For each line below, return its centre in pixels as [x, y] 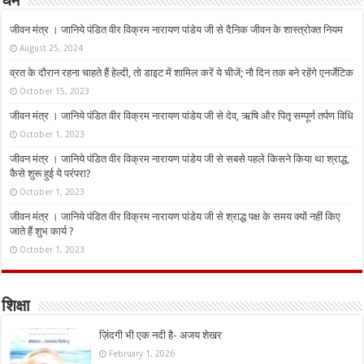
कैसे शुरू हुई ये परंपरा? [51, 174]
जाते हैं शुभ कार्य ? [42, 232]
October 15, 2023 [55, 91]
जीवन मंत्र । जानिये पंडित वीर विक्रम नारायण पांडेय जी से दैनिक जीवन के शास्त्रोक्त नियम [177, 30]
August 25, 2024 [52, 48]
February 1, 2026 [142, 354]
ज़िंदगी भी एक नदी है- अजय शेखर [161, 336]
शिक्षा [16, 308]
